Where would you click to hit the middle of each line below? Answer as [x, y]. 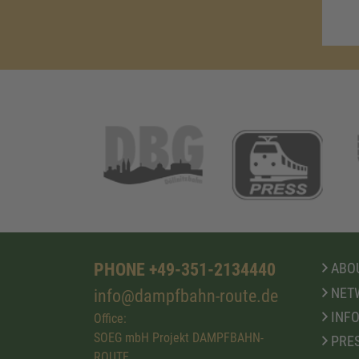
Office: [110, 318]
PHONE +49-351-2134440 [185, 269]
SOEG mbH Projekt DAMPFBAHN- [179, 337]
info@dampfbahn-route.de [186, 295]
